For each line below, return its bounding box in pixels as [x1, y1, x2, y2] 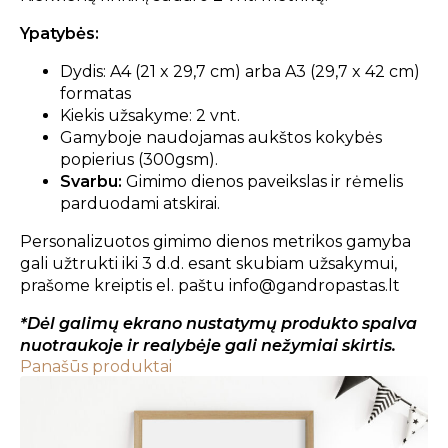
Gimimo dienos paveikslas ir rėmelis [126, 171, 403, 191]
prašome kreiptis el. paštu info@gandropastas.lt [20, 275, 400, 295]
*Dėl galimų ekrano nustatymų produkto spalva [20, 313, 417, 333]
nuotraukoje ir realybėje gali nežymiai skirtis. [20, 335, 396, 355]
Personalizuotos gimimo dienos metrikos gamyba [20, 231, 411, 251]
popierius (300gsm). [60, 149, 218, 169]
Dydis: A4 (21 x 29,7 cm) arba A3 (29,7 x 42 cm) [60, 61, 420, 81]
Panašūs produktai [20, 356, 172, 376]
